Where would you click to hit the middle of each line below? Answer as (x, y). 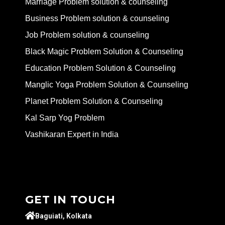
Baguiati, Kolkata (64, 216)
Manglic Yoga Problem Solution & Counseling (107, 85)
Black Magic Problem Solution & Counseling (104, 52)
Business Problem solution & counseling (97, 19)
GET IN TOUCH (70, 200)
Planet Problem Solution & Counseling (94, 101)
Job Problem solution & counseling (87, 35)
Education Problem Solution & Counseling (100, 68)
